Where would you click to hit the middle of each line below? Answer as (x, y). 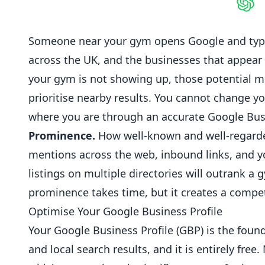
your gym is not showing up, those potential (141, 79)
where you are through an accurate (118, 117)
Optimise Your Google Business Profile (125, 211)
